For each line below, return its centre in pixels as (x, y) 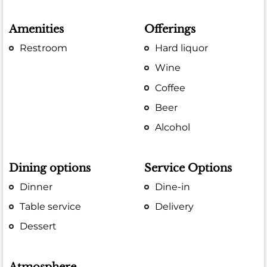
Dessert (38, 226)
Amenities (36, 29)
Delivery (175, 207)
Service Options (188, 168)
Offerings (170, 29)
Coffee (170, 88)
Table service (51, 207)
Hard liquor (182, 48)
